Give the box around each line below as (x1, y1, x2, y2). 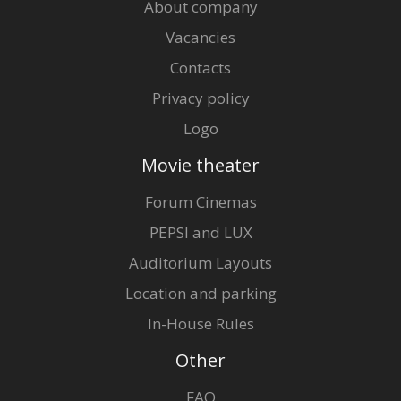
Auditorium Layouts (129, 252, 272, 274)
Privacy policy (151, 88, 250, 109)
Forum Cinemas (144, 192, 257, 213)
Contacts (170, 57, 231, 79)
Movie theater (141, 153, 260, 178)
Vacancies (166, 27, 235, 48)
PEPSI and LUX (149, 222, 252, 243)
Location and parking (124, 283, 277, 304)
